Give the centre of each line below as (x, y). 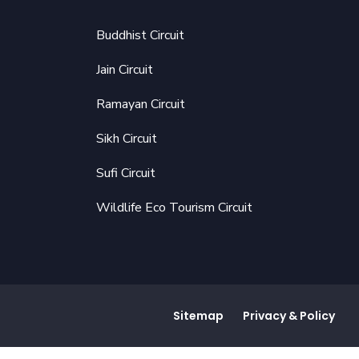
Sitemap (198, 315)
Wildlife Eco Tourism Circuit (174, 207)
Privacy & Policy (289, 315)
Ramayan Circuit (140, 104)
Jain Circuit (124, 69)
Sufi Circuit (125, 173)
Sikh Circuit (126, 138)
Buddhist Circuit (140, 35)
